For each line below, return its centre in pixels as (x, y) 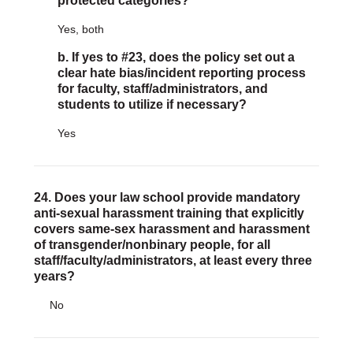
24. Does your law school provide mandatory (167, 197)
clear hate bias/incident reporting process (181, 73)
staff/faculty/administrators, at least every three (173, 260)
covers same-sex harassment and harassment (171, 229)
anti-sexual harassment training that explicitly (169, 213)
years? (54, 276)
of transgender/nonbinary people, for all (152, 245)
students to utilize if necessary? (152, 104)
